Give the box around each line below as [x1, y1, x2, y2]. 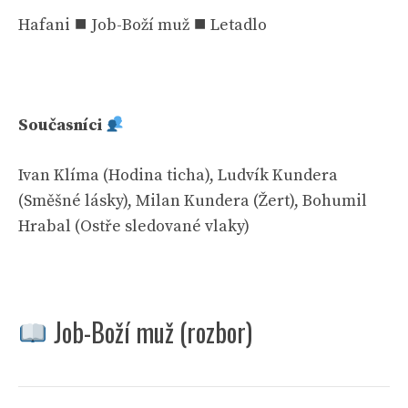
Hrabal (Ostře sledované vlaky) [18, 216, 250, 237]
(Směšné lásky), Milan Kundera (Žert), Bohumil [18, 190, 367, 211]
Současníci [18, 115, 106, 136]
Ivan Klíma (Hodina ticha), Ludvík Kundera [18, 165, 338, 186]
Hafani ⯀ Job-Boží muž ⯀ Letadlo [18, 15, 267, 36]
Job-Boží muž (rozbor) [53, 313, 252, 351]
